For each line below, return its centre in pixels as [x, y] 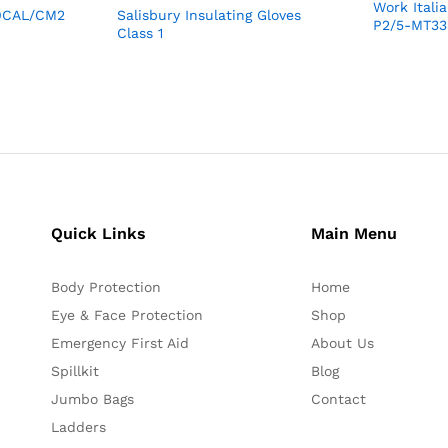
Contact [338, 399]
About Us [342, 343]
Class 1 [139, 33]
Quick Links [99, 234]
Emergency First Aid [120, 343]
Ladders [79, 427]
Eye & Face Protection [127, 315]
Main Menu [353, 234]
